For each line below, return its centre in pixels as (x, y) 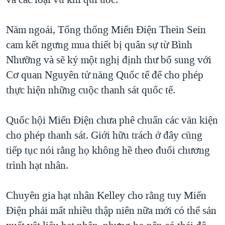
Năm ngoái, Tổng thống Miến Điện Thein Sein (106, 30)
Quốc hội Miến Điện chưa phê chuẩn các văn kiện (112, 120)
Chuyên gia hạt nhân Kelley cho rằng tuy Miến (106, 196)
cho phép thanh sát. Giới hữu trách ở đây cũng (104, 135)
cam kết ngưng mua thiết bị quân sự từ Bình (99, 45)
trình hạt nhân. (37, 165)
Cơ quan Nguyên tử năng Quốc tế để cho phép (105, 75)
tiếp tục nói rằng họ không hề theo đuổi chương (108, 150)
